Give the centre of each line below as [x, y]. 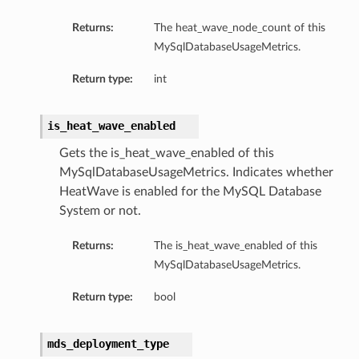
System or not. [100, 211]
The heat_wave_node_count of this [239, 28]
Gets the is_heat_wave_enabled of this [166, 153]
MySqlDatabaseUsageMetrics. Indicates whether [196, 173]
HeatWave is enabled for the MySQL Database [190, 192]
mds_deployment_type [108, 344]
